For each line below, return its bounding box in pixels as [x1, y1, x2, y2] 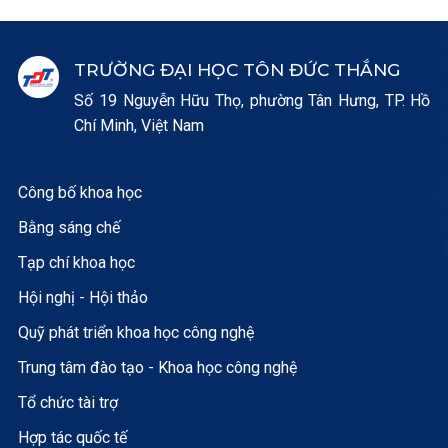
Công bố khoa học [17, 183, 142, 203]
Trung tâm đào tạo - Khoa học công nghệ [17, 358, 297, 378]
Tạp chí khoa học [17, 253, 135, 273]
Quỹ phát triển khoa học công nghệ [17, 323, 254, 343]
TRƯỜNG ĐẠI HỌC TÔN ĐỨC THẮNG [74, 59, 401, 81]
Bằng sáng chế [17, 218, 120, 238]
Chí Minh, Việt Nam [74, 116, 205, 136]
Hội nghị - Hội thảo [17, 288, 148, 308]
